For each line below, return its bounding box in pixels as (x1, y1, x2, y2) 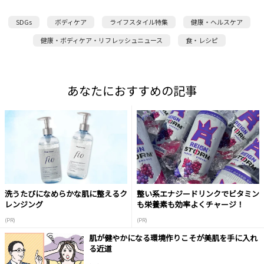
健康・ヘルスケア (190, 17, 243, 27)
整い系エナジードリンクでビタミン (137, 187, 259, 199)
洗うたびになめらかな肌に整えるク (5, 187, 127, 199)
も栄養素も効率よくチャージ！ (137, 198, 244, 210)
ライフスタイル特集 (109, 17, 168, 27)
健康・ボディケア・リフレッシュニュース (40, 35, 163, 45)
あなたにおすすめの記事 (67, 82, 197, 99)
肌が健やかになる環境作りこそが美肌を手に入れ (88, 232, 258, 243)
